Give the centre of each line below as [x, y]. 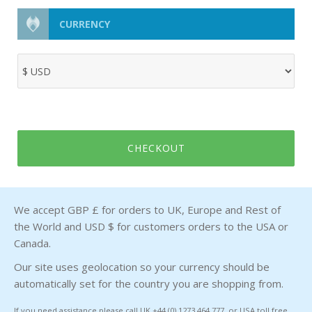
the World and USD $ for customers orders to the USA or [151, 226]
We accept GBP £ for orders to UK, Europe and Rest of [147, 210]
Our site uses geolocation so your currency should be [142, 267]
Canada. [32, 243]
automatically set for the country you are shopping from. [149, 283]
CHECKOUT [156, 148]
